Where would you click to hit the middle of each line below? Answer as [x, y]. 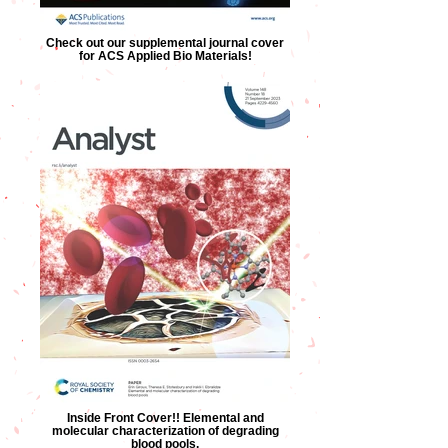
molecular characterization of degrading [165, 430]
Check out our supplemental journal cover [165, 42]
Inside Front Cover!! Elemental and [165, 417]
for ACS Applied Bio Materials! [165, 55]
